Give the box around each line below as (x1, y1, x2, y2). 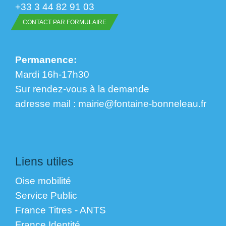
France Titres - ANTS (15, 204, 106, 215)
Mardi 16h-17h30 (15, 69, 89, 80)
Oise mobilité (15, 175, 71, 186)
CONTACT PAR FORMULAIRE (23, 19, 106, 26)
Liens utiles (15, 154, 74, 168)
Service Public (15, 189, 77, 201)
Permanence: (15, 54, 77, 66)
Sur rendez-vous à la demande (15, 83, 149, 95)
